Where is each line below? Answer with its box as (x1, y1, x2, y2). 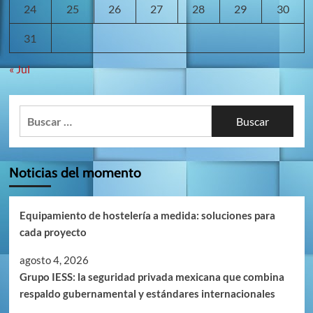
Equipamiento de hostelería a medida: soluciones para (19, 209, 275, 222)
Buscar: (18, 107, 56, 121)
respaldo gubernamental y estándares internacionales (19, 287, 275, 300)
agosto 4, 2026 (19, 254, 89, 267)
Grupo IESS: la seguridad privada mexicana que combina (19, 270, 284, 284)
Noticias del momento (8, 164, 141, 182)
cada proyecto (19, 226, 87, 239)
